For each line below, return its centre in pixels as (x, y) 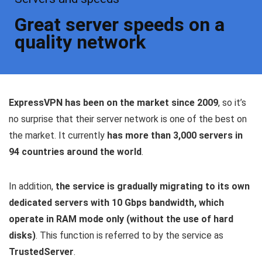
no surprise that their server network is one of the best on (128, 119)
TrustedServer (41, 252)
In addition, (32, 187)
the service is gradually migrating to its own (153, 187)
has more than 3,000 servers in (175, 136)
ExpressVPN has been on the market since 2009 (113, 103)
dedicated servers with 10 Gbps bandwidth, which (116, 203)
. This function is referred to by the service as (130, 236)
